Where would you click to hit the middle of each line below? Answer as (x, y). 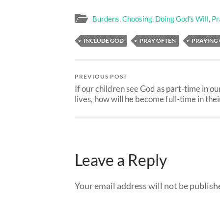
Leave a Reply (121, 160)
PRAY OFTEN (158, 40)
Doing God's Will (182, 18)
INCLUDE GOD (104, 40)
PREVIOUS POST (101, 76)
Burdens (106, 18)
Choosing (137, 18)
